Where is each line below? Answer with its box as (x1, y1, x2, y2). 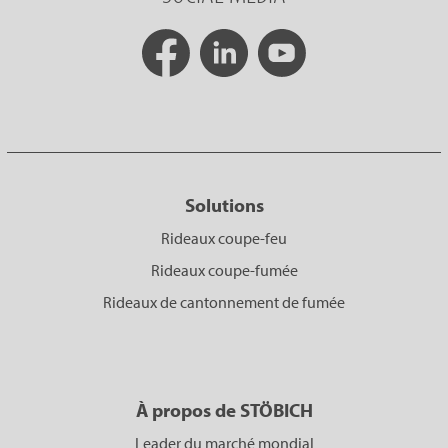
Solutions (184, 193, 264, 218)
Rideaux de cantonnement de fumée (103, 292, 345, 313)
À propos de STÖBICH (135, 398, 313, 423)
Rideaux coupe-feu (161, 228, 287, 249)
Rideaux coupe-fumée (150, 260, 298, 281)
